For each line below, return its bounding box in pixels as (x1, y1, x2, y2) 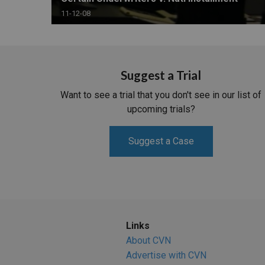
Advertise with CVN (125, 250, 206, 261)
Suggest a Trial (121, 67, 201, 83)
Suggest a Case (128, 135, 194, 147)
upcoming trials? (127, 104, 195, 115)
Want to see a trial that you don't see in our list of (60, 89, 261, 101)
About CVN (125, 235, 171, 247)
